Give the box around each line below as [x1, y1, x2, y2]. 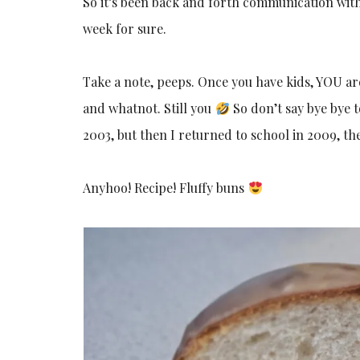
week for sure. [83, 19, 167, 37]
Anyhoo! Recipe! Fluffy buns [83, 178, 248, 196]
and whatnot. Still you [83, 99, 215, 117]
